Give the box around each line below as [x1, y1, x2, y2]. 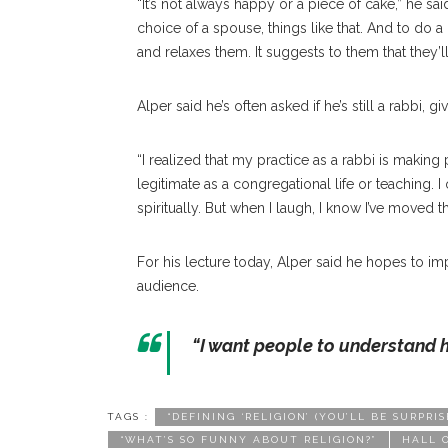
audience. [137, 278, 199, 294]
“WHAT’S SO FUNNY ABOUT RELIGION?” [120, 434, 377, 445]
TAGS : [107, 411, 149, 422]
